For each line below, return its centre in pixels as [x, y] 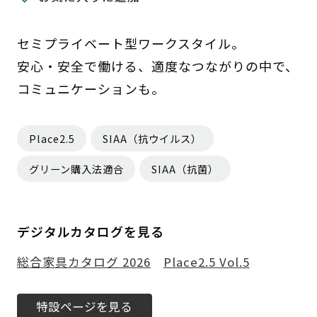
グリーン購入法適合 [76, 169]
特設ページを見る [85, 306]
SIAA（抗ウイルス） [152, 139]
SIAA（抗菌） [185, 169]
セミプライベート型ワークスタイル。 [131, 44]
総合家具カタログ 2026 [83, 261]
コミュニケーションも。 [91, 89]
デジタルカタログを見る [90, 231]
